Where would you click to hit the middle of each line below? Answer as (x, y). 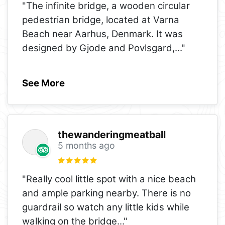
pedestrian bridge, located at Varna (101, 20)
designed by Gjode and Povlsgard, (98, 48)
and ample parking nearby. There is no (106, 193)
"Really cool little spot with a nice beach (109, 179)
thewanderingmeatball (111, 134)
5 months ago (86, 145)
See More (43, 83)
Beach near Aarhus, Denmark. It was (102, 34)
